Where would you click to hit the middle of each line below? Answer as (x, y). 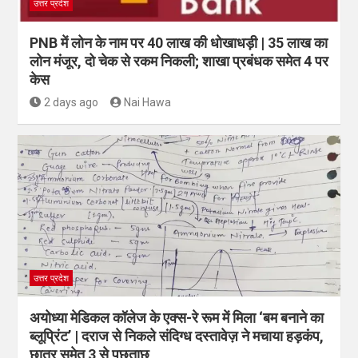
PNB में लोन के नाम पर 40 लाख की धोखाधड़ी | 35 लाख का (179, 43)
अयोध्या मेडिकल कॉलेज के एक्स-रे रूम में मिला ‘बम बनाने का (177, 318)
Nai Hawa (147, 103)
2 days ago (71, 103)
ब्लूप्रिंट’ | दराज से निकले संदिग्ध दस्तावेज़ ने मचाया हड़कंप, (177, 336)
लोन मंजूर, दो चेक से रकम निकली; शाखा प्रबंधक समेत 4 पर (179, 62)
